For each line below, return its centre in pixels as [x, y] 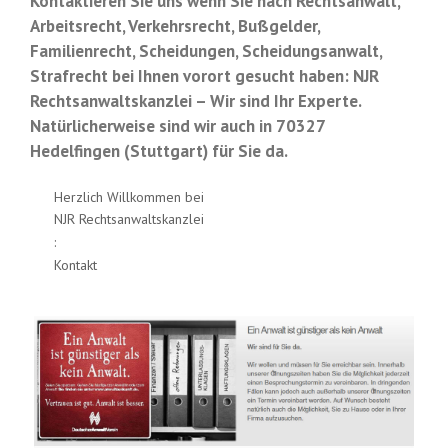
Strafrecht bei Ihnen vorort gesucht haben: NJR [204, 76]
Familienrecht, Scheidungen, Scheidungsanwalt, [206, 51]
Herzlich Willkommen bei [128, 196]
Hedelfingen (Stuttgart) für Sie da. [159, 151]
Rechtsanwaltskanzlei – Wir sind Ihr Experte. [195, 101]
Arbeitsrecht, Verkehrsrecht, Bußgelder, [175, 26]
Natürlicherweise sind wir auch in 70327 [177, 126]
